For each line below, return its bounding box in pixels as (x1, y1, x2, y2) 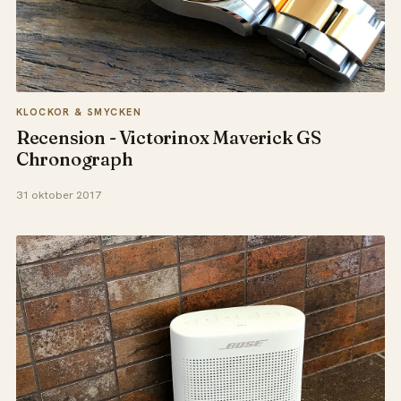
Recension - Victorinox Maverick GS (15, 125, 321, 149)
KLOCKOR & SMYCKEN (15, 106, 141, 119)
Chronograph (15, 147, 133, 170)
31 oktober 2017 (15, 187, 101, 202)
